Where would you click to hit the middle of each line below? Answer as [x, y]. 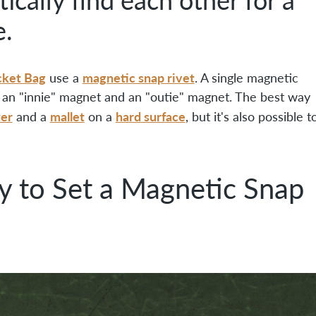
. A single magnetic [246, 77]
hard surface [150, 116]
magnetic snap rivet [138, 77]
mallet [67, 116]
